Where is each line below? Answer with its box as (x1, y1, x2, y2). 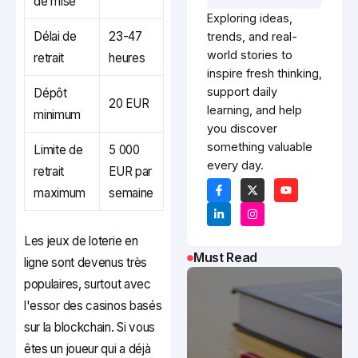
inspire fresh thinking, (207, 66, 322, 81)
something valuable (207, 140, 312, 154)
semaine (109, 185, 154, 201)
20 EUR (109, 96, 149, 112)
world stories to (207, 48, 292, 62)
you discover (207, 121, 277, 136)
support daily (207, 85, 277, 99)
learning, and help (207, 103, 302, 117)
